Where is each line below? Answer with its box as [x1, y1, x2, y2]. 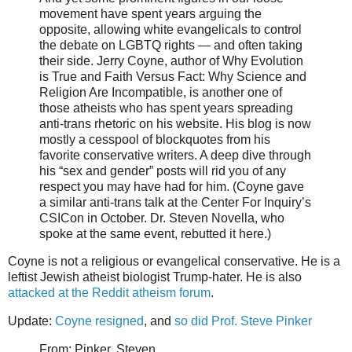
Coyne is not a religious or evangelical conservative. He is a [8, 255, 340, 269]
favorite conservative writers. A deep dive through [39, 148, 311, 162]
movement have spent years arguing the [39, 6, 262, 20]
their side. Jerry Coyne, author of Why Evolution [39, 53, 303, 68]
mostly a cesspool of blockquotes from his [39, 132, 270, 146]
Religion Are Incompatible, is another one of [39, 85, 282, 99]
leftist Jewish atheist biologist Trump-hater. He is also [8, 270, 302, 284]
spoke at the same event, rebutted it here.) [39, 226, 271, 240]
